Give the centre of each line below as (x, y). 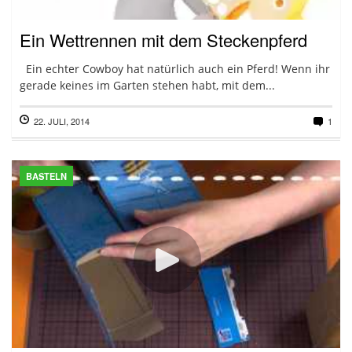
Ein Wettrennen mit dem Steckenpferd (163, 40)
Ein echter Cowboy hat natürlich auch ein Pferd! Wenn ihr (175, 69)
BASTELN (46, 176)
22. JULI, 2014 (62, 121)
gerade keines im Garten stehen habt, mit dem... (147, 85)
